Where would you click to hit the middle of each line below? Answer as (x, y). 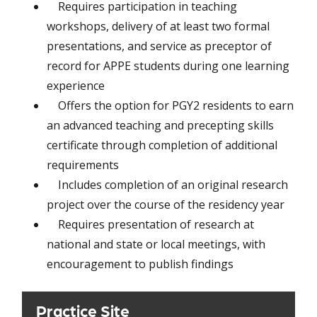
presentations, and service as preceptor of (159, 46)
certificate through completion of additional (162, 145)
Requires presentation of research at (150, 224)
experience (79, 85)
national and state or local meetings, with (156, 244)
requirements (86, 165)
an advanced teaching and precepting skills (160, 125)
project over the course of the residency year (168, 204)
